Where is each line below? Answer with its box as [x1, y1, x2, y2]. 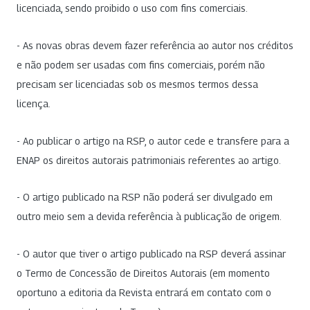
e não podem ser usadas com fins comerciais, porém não [17, 59, 265, 71]
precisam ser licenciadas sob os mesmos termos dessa [17, 78, 258, 91]
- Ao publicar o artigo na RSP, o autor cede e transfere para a [17, 134, 289, 147]
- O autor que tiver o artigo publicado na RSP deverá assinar [17, 247, 286, 259]
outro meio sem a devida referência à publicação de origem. [17, 210, 282, 223]
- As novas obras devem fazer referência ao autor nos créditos [17, 39, 293, 52]
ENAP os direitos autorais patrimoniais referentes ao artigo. [17, 154, 281, 166]
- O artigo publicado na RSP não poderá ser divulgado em [17, 191, 273, 203]
